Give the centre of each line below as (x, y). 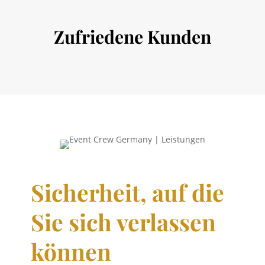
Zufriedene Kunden (132, 37)
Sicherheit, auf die (127, 192)
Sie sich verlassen (123, 222)
